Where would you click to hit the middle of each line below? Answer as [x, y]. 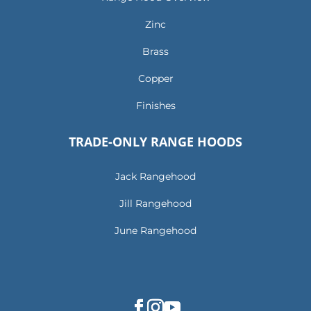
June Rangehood [155, 231]
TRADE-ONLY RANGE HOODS [155, 142]
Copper [155, 79]
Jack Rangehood [155, 177]
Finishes [155, 106]
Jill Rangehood [155, 204]
